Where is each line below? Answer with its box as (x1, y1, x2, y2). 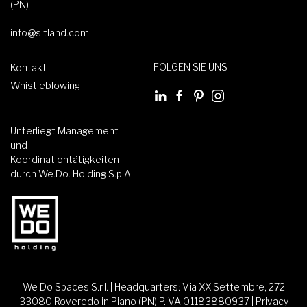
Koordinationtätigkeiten (10, 153, 119, 165)
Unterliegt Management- (10, 124, 122, 136)
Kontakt (10, 62, 47, 74)
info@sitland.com (10, 27, 89, 39)
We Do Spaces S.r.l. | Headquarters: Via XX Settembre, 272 (22, 280, 285, 293)
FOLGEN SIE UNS (153, 61, 228, 73)
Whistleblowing (10, 79, 80, 92)
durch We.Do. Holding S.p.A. (10, 167, 133, 180)
